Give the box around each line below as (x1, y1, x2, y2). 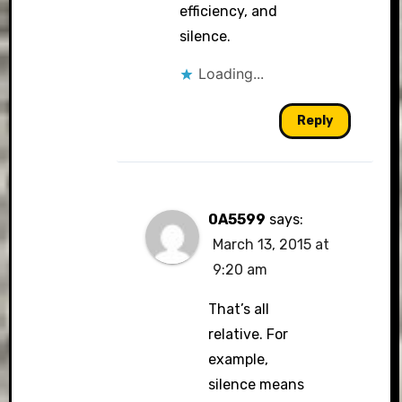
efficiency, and (179, 3, 277, 20)
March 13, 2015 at (213, 236, 330, 253)
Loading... (197, 65, 264, 83)
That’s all (208, 301, 270, 318)
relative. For (208, 326, 289, 343)
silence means (208, 376, 305, 393)
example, (208, 351, 269, 368)
